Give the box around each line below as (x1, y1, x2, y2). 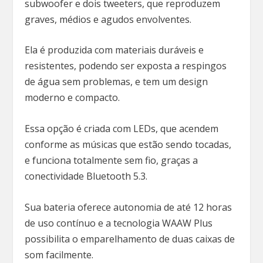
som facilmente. (25, 248, 96, 261)
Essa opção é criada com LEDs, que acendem (25, 122, 219, 135)
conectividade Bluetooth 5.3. (25, 170, 148, 183)
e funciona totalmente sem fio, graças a (25, 154, 198, 167)
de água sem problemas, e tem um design (25, 75, 208, 89)
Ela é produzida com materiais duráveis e (25, 43, 204, 57)
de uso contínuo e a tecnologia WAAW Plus (25, 216, 213, 230)
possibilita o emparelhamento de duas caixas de (25, 232, 235, 245)
